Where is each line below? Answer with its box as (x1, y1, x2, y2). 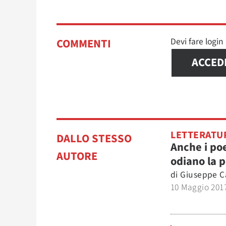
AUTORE (56, 148, 97, 164)
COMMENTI (56, 36, 111, 52)
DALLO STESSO (56, 131, 132, 147)
